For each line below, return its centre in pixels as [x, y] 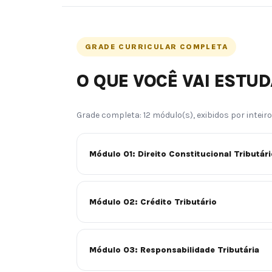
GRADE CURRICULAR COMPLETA [156, 47]
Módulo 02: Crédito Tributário [153, 202]
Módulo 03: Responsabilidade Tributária [174, 250]
